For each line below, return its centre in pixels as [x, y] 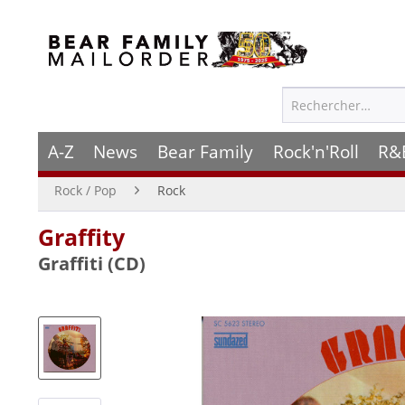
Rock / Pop [85, 190]
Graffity [81, 237]
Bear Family [205, 151]
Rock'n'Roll [316, 151]
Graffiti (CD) [92, 264]
